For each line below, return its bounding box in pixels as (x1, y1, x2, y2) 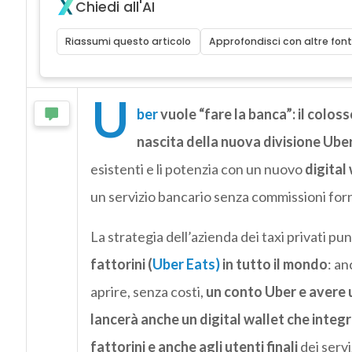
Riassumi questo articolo (65, 35, 192, 49)
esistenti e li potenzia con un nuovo (90, 160, 305, 178)
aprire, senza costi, (90, 283, 206, 301)
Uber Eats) (152, 255, 220, 273)
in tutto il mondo (219, 255, 328, 273)
